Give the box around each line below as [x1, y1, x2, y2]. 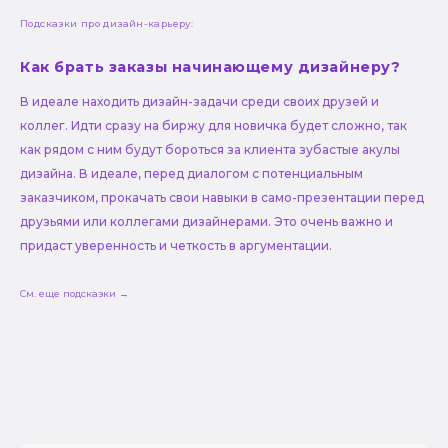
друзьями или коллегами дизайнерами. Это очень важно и [20, 213, 393, 229]
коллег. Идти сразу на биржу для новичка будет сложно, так [20, 117, 407, 133]
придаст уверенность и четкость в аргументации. [20, 237, 332, 253]
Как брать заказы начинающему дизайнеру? [20, 57, 401, 76]
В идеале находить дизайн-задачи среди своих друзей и [20, 93, 379, 109]
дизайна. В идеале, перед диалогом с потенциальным [20, 165, 363, 181]
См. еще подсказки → [20, 288, 129, 300]
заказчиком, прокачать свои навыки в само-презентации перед [20, 189, 424, 205]
